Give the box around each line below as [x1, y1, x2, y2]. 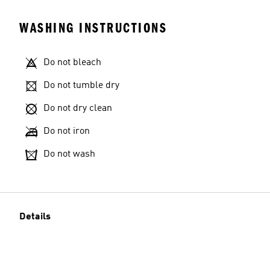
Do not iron [43, 127, 90, 136]
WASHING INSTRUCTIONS [19, 20, 167, 36]
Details [19, 212, 51, 222]
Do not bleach [43, 58, 101, 67]
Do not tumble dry [43, 81, 119, 90]
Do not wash [43, 149, 95, 159]
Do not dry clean [43, 104, 112, 113]
